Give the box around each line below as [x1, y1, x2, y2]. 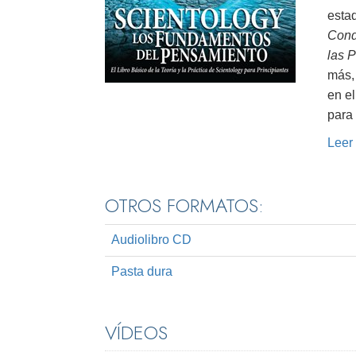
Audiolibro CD [111, 233, 192, 247]
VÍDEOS [105, 319, 168, 347]
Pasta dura [111, 265, 172, 279]
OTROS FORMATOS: [105, 192, 264, 220]
